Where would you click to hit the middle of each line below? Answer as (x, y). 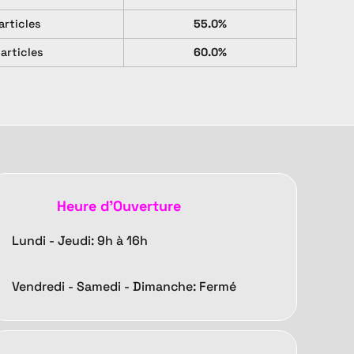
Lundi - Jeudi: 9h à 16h (80, 241)
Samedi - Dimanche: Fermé (156, 287)
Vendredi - (44, 287)
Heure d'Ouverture (119, 206)
